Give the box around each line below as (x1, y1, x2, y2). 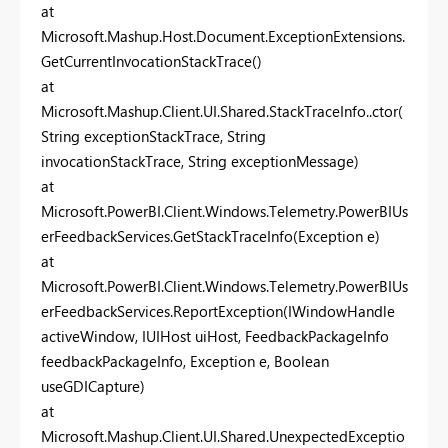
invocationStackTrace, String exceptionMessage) (41, 150, 359, 171)
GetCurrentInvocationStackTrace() (41, 50, 262, 71)
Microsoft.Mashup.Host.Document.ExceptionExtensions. (41, 25, 405, 46)
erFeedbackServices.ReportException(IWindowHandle (41, 300, 395, 321)
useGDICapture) (41, 375, 145, 396)
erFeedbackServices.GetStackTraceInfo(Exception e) (41, 225, 380, 246)
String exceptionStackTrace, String (41, 125, 266, 146)
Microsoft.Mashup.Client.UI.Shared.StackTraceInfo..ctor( (41, 100, 403, 121)
